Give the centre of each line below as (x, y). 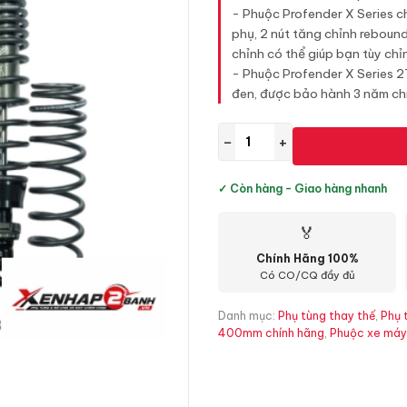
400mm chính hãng (271, 333)
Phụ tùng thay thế (327, 316)
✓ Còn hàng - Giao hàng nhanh (303, 189)
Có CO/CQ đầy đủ (307, 275)
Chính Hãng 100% (307, 258)
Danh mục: (248, 316)
